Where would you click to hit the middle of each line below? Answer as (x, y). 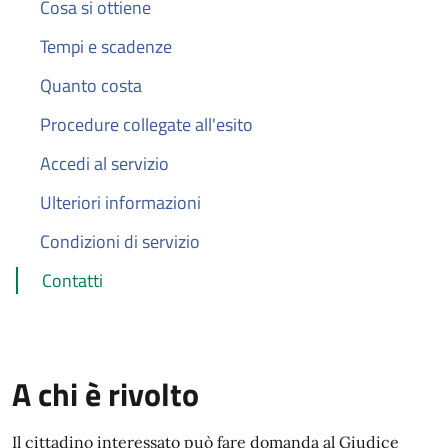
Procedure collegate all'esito (146, 124)
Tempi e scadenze (106, 46)
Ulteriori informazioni (120, 202)
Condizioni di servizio (120, 241)
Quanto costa (91, 85)
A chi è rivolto (105, 394)
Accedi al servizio (104, 163)
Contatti (72, 280)
